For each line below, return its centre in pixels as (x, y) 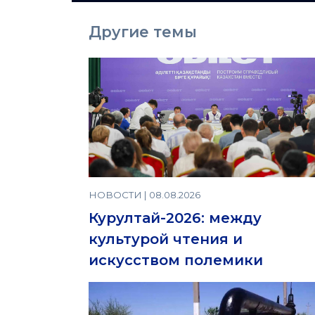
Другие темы (143, 32)
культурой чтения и (166, 239)
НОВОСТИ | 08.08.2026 (144, 195)
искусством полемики (176, 261)
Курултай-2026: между (175, 218)
